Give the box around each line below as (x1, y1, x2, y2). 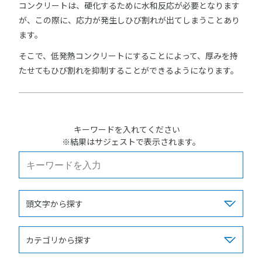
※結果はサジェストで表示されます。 (61, 136, 201, 148)
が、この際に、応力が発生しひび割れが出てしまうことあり (19, 14, 240, 26)
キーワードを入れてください (74, 123, 188, 136)
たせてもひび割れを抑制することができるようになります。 (19, 64, 239, 76)
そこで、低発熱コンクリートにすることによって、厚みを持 (19, 49, 238, 61)
